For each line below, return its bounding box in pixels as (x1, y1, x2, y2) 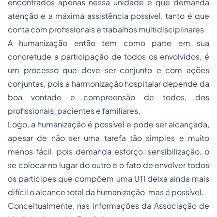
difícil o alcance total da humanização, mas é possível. (8, 187, 204, 197)
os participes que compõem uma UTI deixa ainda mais (8, 173, 209, 184)
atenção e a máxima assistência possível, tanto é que (8, 11, 209, 21)
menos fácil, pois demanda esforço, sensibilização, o (8, 146, 209, 156)
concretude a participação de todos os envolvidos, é (8, 51, 209, 62)
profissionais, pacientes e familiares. (8, 106, 140, 116)
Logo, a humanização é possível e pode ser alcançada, (8, 119, 209, 129)
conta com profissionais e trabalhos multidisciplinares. (8, 24, 206, 34)
